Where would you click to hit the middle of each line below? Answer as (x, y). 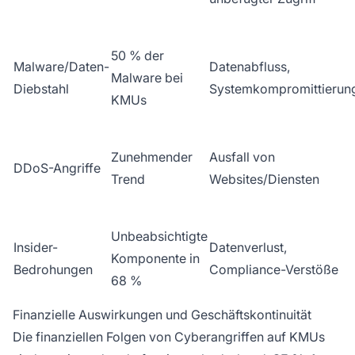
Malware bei (147, 78)
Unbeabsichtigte (159, 237)
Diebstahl (41, 89)
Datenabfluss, (250, 67)
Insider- (36, 248)
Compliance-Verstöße (274, 270)
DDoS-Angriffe (57, 168)
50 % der (137, 56)
